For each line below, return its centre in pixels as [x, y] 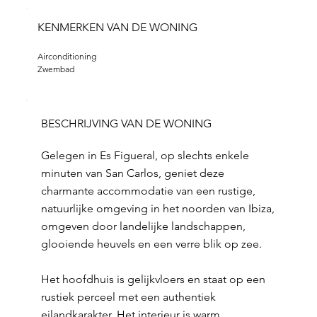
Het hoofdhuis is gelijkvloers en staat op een [153, 279]
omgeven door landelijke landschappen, [143, 226]
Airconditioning [67, 56]
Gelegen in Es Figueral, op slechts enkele [145, 155]
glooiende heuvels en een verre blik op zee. [151, 244]
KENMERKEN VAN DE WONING [117, 27]
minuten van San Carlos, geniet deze [132, 173]
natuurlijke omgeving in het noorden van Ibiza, [157, 208]
